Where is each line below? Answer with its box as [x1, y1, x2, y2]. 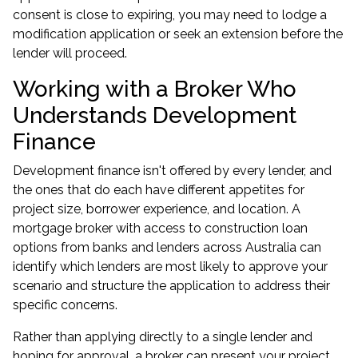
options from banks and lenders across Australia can [13, 240, 321, 255]
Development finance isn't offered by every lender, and [13, 163, 332, 178]
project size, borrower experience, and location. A [13, 201, 300, 217]
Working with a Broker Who [13, 76, 296, 102]
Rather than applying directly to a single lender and [13, 329, 312, 344]
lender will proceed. [13, 46, 127, 61]
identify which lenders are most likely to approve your [13, 259, 328, 274]
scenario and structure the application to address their [13, 278, 330, 293]
